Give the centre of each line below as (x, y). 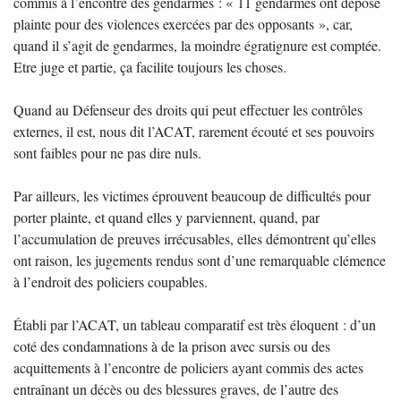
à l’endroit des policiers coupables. (111, 282)
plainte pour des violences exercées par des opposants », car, (183, 24)
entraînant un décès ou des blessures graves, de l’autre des (176, 389)
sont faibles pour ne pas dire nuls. (107, 153)
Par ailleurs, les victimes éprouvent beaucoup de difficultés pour (192, 196)
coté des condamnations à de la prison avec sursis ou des (172, 346)
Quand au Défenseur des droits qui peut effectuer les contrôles (188, 110)
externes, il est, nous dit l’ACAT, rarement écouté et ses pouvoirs (194, 131)
